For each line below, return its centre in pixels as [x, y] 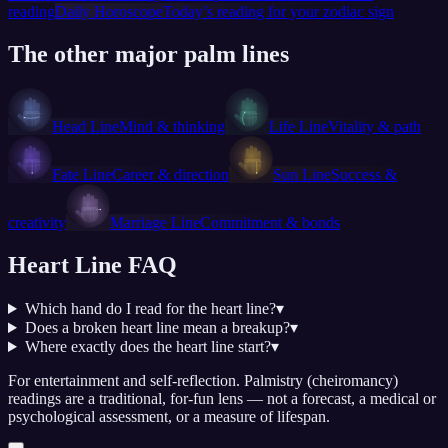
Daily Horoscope [109, 12]
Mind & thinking [172, 127]
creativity [37, 223]
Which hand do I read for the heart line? [150, 309]
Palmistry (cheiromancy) [321, 381]
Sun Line [302, 175]
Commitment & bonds [270, 223]
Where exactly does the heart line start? [147, 347]
